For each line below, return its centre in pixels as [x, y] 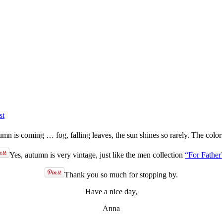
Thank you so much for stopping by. [121, 174]
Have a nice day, [111, 191]
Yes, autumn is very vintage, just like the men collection [97, 155]
